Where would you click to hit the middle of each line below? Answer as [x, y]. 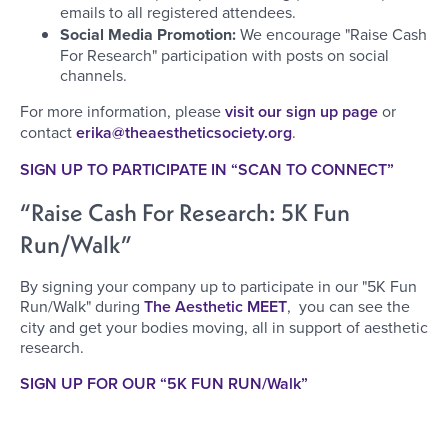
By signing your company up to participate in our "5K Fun [218, 286]
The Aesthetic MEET [215, 307]
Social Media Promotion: [148, 35]
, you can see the [348, 306]
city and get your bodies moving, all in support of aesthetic [224, 327]
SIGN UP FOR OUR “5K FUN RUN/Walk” [164, 384]
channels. [93, 75]
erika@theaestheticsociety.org [184, 133]
